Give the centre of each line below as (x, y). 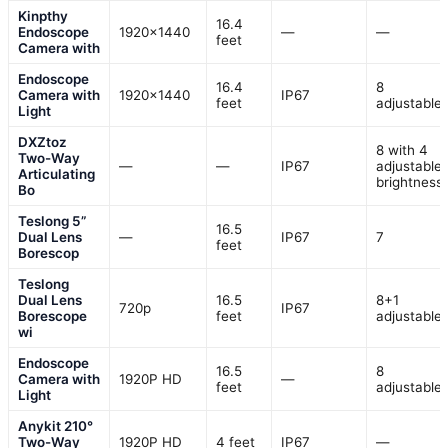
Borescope (52, 316)
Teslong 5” (52, 221)
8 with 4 (402, 150)
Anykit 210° (55, 426)
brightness (409, 182)
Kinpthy (43, 16)
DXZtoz (42, 142)
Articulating (56, 174)
